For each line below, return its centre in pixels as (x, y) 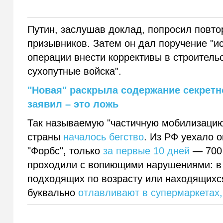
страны (46, 137)
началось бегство (104, 137)
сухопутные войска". (75, 71)
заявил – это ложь (73, 104)
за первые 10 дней (147, 151)
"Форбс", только (65, 151)
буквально (53, 193)
